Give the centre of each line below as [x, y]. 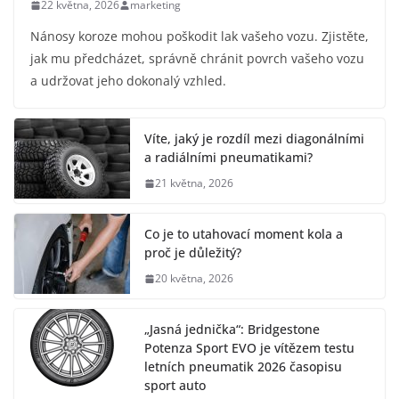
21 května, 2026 [194, 183]
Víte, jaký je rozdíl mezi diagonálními [254, 139]
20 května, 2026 [194, 279]
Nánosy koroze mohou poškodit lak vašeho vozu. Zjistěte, [199, 37]
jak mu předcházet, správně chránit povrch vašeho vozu [197, 59]
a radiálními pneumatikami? [228, 158]
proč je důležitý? [193, 253]
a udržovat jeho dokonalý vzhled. [128, 81]
